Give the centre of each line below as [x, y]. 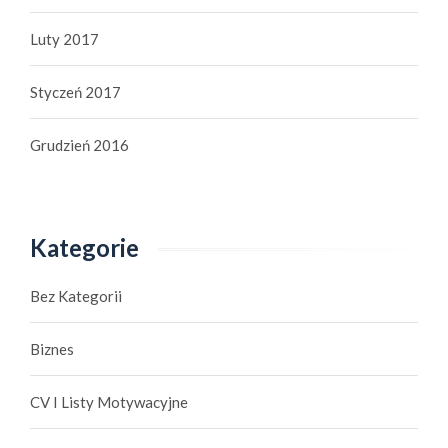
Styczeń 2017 [75, 91]
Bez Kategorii [76, 295]
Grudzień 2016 [79, 144]
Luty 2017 [64, 38]
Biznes [52, 348]
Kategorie [84, 247]
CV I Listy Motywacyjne [109, 401]
